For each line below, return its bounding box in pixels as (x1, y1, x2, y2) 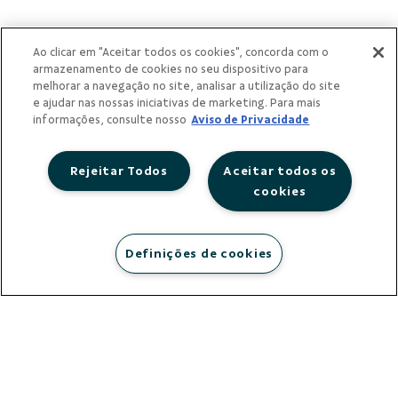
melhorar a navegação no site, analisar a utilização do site (33, 80, 341, 92)
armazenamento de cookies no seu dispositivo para (33, 63, 309, 76)
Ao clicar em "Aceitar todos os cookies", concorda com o (33, 46, 330, 59)
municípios (146, 290, 252, 314)
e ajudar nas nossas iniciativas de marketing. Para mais (33, 97, 322, 109)
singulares (148, 4, 250, 29)
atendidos (149, 314, 249, 339)
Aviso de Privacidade (191, 114, 310, 126)
